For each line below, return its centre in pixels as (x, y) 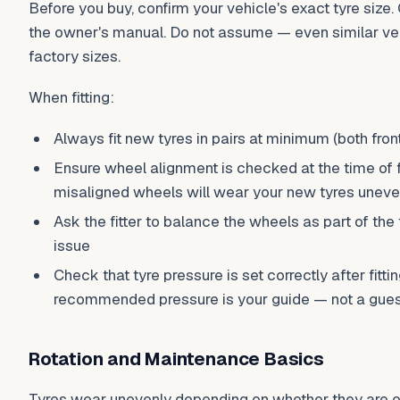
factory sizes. (75, 57)
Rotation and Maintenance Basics (176, 358)
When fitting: (71, 97)
